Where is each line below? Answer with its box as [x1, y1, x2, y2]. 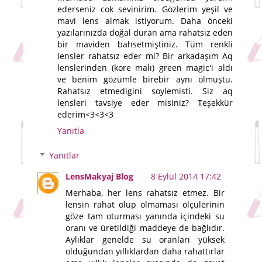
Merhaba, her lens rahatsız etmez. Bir [65, 187, 225, 198]
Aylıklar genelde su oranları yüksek [65, 234, 225, 245]
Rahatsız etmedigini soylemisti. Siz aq [57, 85, 233, 97]
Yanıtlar [49, 150, 80, 161]
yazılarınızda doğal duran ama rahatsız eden [57, 27, 233, 39]
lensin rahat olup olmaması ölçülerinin [65, 199, 225, 210]
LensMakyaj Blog [65, 171, 134, 182]
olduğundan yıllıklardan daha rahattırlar [65, 246, 225, 257]
